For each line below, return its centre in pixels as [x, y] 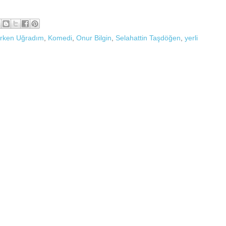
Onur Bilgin [94, 38]
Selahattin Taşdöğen [148, 38]
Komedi [60, 38]
